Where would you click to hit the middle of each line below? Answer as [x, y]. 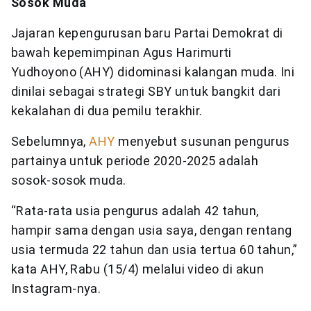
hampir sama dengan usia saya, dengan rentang [152, 230]
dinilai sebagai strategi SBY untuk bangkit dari [146, 92]
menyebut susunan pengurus [202, 142]
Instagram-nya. [56, 289]
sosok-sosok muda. [69, 180]
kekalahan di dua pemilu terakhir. [107, 111]
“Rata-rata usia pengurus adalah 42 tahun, [135, 211]
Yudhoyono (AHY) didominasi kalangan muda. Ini [153, 72]
